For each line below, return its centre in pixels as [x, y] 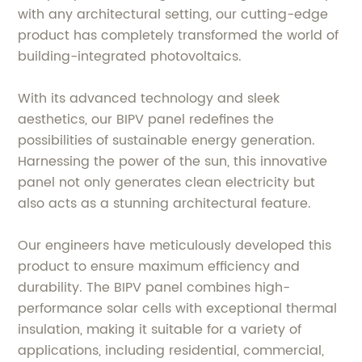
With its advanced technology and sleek [149, 99]
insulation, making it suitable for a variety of [160, 330]
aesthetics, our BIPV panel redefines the [146, 120]
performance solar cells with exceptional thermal [178, 309]
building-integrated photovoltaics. [130, 57]
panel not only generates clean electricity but [167, 183]
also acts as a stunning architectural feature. [165, 204]
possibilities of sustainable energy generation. [167, 141]
